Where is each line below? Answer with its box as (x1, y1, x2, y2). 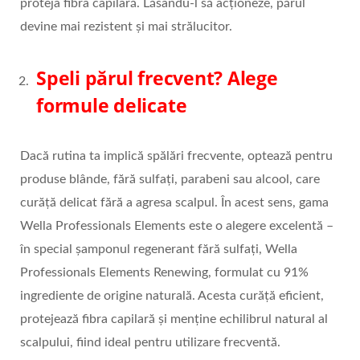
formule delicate (36, 92, 187, 119)
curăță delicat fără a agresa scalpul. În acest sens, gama (20, 196, 329, 210)
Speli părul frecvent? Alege (36, 65, 278, 92)
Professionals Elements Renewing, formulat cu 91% (20, 266, 309, 280)
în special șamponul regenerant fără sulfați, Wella (20, 243, 297, 256)
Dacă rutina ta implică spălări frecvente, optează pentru (20, 149, 333, 163)
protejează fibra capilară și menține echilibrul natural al (20, 313, 328, 326)
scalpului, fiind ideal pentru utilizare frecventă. (20, 336, 280, 350)
